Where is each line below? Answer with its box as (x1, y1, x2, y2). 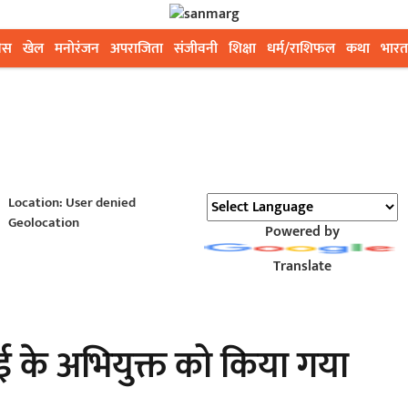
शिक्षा (229, 36, 256, 61)
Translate (272, 254, 331, 279)
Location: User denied (7, 191, 136, 214)
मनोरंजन (55, 36, 99, 61)
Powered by (264, 219, 340, 244)
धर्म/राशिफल (267, 36, 335, 61)
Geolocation (7, 211, 79, 234)
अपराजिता (110, 36, 163, 61)
